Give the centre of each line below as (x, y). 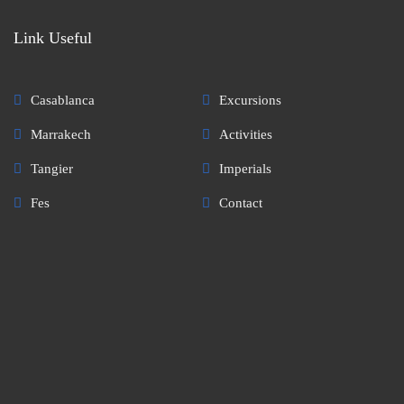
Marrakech (61, 134)
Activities (246, 134)
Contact (241, 202)
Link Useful (53, 37)
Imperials (245, 168)
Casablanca (63, 100)
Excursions (250, 100)
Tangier (52, 168)
